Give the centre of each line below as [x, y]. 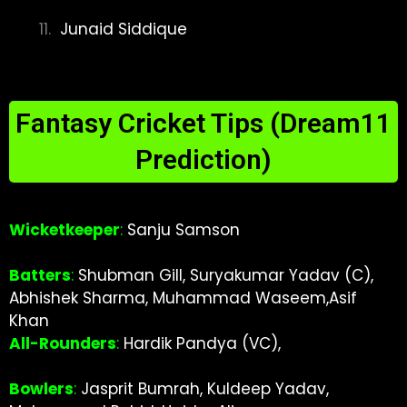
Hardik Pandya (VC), [204, 343]
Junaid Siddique [121, 29]
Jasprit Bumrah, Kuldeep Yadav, [205, 388]
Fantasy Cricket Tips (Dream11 [203, 123]
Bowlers [41, 388]
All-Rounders [63, 343]
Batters [40, 275]
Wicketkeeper [65, 229]
